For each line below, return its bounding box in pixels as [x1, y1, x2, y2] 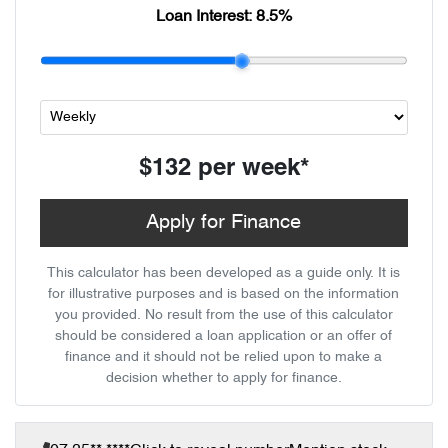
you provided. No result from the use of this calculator [54, 309, 393, 322]
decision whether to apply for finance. [105, 372, 342, 385]
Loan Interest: [155, 9, 256, 25]
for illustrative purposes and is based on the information [48, 288, 400, 301]
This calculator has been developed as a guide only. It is [47, 267, 401, 280]
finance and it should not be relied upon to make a [65, 351, 383, 364]
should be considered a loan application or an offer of [55, 330, 393, 343]
